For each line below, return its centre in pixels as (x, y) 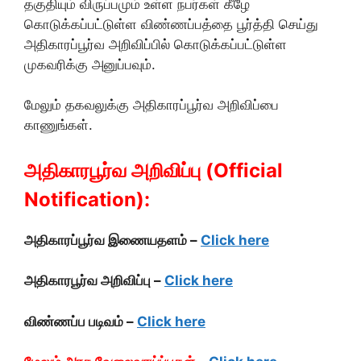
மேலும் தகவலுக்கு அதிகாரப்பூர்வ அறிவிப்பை (151, 105)
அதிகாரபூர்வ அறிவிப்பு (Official (154, 170)
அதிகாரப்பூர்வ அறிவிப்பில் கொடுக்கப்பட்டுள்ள (156, 44)
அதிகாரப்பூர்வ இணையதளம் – (112, 240)
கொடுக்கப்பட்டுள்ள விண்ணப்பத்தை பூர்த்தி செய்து (171, 24)
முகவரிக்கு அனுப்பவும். (90, 64)
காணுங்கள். (58, 125)
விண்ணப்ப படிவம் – (81, 321)
